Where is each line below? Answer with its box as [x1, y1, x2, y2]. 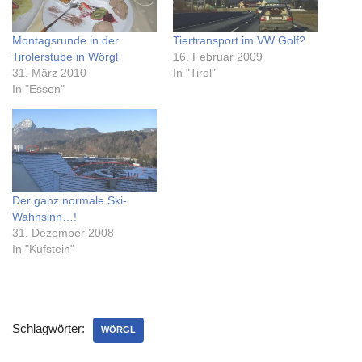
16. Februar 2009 [173, 50, 263, 64]
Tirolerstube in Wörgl [12, 50, 118, 64]
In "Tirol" [173, 66, 216, 80]
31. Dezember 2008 [12, 225, 114, 239]
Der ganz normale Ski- [12, 193, 127, 207]
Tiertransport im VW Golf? [173, 34, 305, 48]
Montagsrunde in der [12, 34, 119, 48]
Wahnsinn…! [12, 209, 77, 223]
